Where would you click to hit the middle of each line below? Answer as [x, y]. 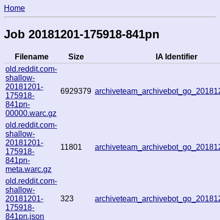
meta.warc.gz [29, 169]
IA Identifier [177, 56]
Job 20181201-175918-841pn [82, 34]
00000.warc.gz [31, 113]
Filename [31, 56]
